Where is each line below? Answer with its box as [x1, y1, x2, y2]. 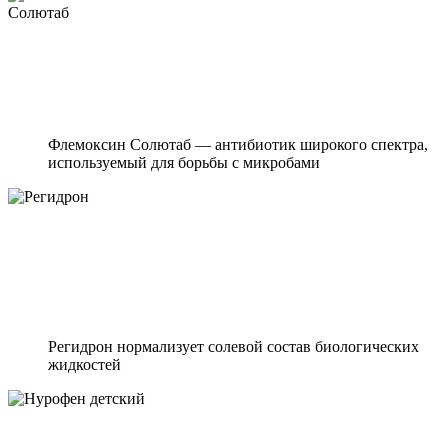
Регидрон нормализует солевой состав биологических [48, 337, 419, 355]
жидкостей [48, 355, 121, 373]
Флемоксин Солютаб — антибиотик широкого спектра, [48, 135, 428, 153]
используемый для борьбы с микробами [48, 153, 320, 171]
